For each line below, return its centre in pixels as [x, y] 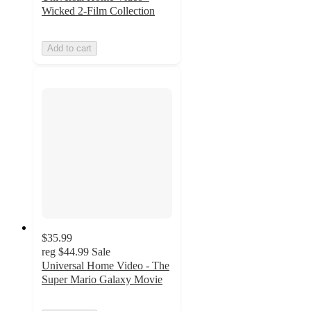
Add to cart [69, 49]
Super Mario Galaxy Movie [102, 280]
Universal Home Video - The [106, 266]
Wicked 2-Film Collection [98, 11]
